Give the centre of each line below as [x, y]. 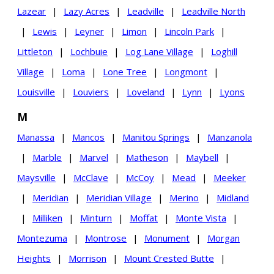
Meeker [230, 178]
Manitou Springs [156, 137]
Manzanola [230, 137]
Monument [167, 238]
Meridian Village [119, 198]
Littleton [35, 52]
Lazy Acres [87, 11]
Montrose [106, 238]
